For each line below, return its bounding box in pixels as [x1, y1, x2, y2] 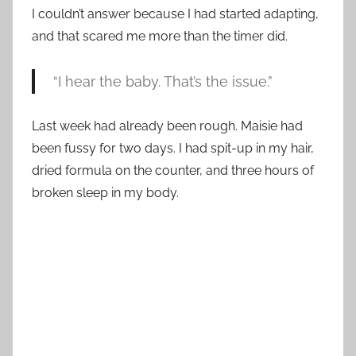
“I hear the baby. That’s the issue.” [52, 73, 273, 91]
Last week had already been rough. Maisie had [32, 118, 303, 134]
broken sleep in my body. [32, 185, 179, 201]
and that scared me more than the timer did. [32, 29, 288, 44]
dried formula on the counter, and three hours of [32, 163, 314, 179]
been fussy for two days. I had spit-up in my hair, [32, 141, 314, 157]
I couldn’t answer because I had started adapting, [32, 6, 319, 22]
